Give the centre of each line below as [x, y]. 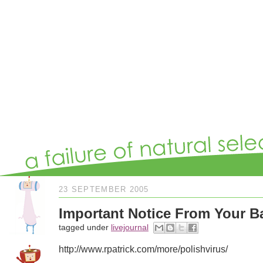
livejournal [130, 227]
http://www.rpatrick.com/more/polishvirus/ [143, 249]
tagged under [85, 227]
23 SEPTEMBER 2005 [104, 189]
